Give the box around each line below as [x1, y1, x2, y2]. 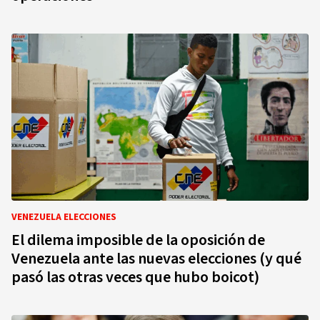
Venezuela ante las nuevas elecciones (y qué [11, 247, 301, 270]
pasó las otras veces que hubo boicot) [11, 266, 259, 289]
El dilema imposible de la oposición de [11, 229, 265, 251]
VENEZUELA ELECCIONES [11, 210, 116, 224]
